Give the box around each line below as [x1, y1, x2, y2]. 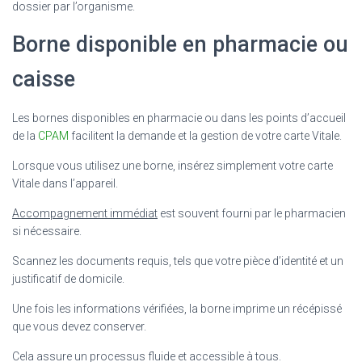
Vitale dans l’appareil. [12, 176, 118, 190]
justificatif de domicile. [12, 271, 124, 285]
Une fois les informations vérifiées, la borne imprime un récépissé [12, 301, 342, 315]
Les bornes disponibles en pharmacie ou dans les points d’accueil [12, 111, 346, 124]
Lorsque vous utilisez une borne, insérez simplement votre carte [12, 158, 333, 172]
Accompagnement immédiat [12, 206, 158, 220]
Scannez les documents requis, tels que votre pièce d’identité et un [12, 254, 343, 267]
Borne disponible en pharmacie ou [12, 31, 348, 57]
